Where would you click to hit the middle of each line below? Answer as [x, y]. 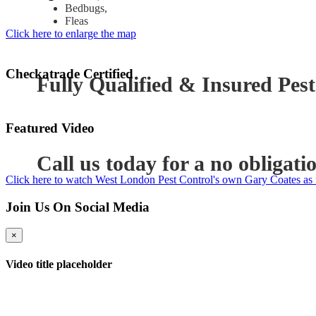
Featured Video [50, 128]
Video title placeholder [59, 264]
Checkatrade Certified [69, 73]
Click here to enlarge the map [71, 34]
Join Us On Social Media [78, 207]
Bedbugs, [86, 8]
